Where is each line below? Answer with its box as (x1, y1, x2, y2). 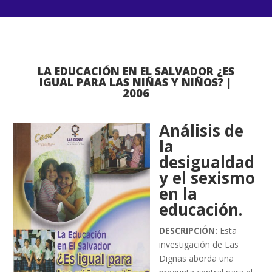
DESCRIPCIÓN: (159, 225, 218, 236)
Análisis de (159, 120, 244, 141)
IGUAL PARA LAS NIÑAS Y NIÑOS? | (39, 75, 233, 89)
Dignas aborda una (159, 253, 234, 264)
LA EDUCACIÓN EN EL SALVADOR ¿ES (37, 64, 234, 78)
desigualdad (159, 151, 255, 173)
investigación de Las (159, 239, 239, 250)
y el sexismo (159, 167, 256, 189)
